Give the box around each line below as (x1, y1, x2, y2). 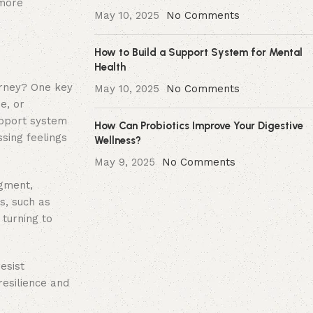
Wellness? (94, 134, 141, 147)
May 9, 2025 (94, 156, 155, 168)
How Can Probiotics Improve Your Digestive (94, 119, 303, 132)
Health (94, 61, 126, 73)
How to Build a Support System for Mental (94, 46, 303, 59)
